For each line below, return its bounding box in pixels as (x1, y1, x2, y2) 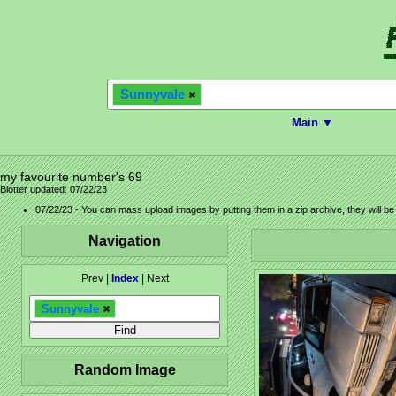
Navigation (88, 232, 161, 249)
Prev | (80, 272, 111, 286)
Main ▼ (292, 115, 333, 129)
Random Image (73, 362, 176, 378)
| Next (138, 272, 169, 286)
